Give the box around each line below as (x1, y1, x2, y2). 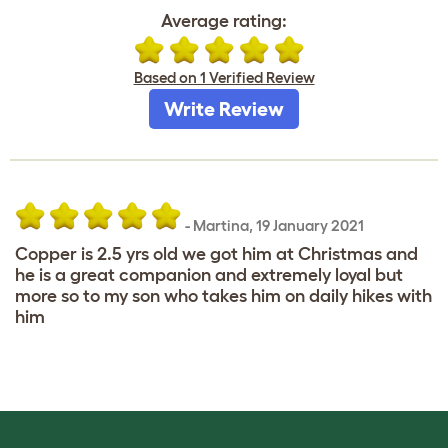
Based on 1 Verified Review (133, 68, 315, 86)
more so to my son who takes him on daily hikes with (15, 285, 432, 306)
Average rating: (161, 10, 287, 31)
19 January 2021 (256, 216, 364, 234)
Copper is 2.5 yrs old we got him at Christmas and (15, 243, 418, 264)
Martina (193, 216, 249, 234)
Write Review (164, 97, 284, 120)
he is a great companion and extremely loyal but (15, 264, 403, 285)
